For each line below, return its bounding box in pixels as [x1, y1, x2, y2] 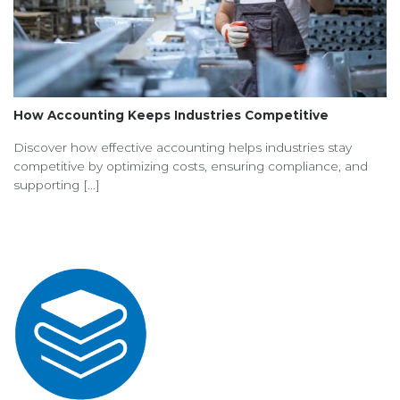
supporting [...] [13, 178, 100, 193]
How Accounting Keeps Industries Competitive [13, 108, 329, 123]
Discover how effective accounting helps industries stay [13, 140, 352, 155]
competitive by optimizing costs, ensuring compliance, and [13, 159, 368, 174]
